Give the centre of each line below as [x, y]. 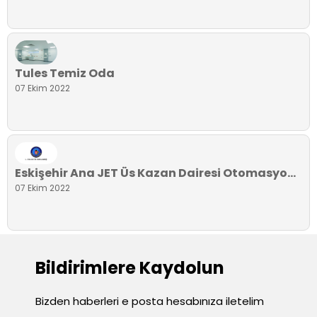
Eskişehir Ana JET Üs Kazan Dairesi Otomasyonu [292, 173]
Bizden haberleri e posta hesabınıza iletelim [150, 301]
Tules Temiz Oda [65, 73]
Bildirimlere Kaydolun [130, 268]
